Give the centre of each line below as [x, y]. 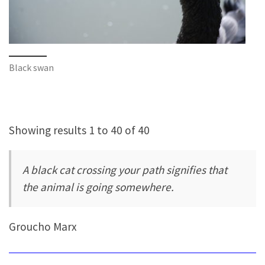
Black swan [31, 67]
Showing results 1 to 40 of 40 [79, 130]
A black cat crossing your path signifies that [125, 170]
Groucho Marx [43, 227]
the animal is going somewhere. [98, 187]
